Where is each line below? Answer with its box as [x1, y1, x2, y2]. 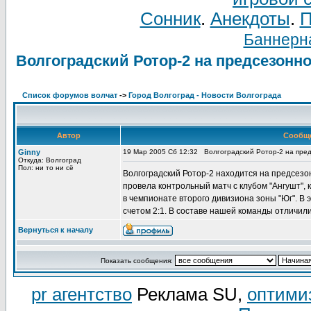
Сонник [140, 9, 201, 28]
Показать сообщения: [100, 257, 175, 264]
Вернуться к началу [18, 226, 93, 234]
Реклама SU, [132, 285, 247, 304]
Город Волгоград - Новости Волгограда [128, 91, 281, 99]
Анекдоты [210, 9, 290, 28]
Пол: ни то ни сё [18, 164, 74, 171]
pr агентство [31, 285, 132, 304]
